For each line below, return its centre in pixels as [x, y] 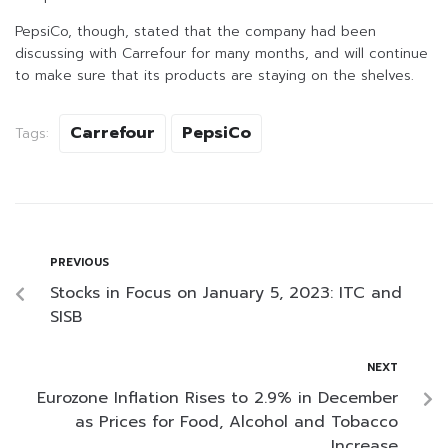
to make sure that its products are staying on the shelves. [214, 76]
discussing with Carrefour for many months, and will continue [221, 54]
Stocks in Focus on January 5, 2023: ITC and [226, 293]
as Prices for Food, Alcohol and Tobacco [236, 422]
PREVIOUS [79, 263]
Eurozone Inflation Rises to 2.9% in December [217, 398]
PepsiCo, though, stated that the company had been [195, 32]
